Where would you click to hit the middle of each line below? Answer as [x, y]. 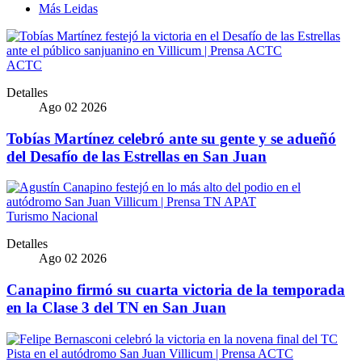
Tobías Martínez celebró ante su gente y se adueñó [171, 138]
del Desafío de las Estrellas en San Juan [137, 156]
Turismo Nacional [52, 217]
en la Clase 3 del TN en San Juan [116, 308]
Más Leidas [68, 8]
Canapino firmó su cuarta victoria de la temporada [176, 290]
